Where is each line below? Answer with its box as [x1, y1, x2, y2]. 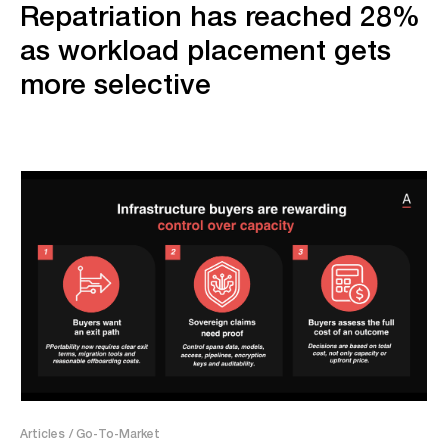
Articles [20, 423, 65, 442]
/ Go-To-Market [69, 423, 160, 442]
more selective [20, 62, 211, 105]
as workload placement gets [20, 28, 391, 71]
